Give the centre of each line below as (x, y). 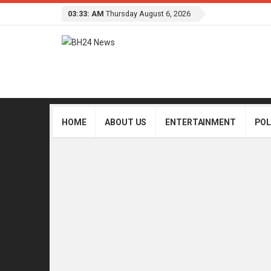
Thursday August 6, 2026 (148, 14)
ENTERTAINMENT (201, 122)
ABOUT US (126, 122)
